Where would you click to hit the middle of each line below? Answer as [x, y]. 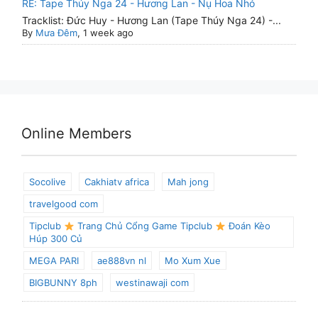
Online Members [76, 134]
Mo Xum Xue [193, 261]
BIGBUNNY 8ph [63, 283]
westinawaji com [152, 283]
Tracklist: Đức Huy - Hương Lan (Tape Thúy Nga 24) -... [152, 21]
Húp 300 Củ [56, 239]
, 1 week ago [105, 33]
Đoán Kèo [248, 226]
